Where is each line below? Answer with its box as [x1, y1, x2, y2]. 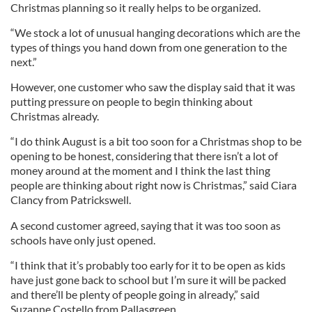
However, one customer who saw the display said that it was [10, 80, 295, 93]
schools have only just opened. [10, 233, 155, 247]
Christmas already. [10, 109, 99, 123]
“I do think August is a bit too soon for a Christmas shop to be [10, 134, 302, 148]
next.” [10, 55, 37, 68]
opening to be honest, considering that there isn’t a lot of [10, 149, 278, 162]
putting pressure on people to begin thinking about [10, 95, 253, 108]
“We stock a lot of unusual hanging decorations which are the [10, 26, 300, 39]
